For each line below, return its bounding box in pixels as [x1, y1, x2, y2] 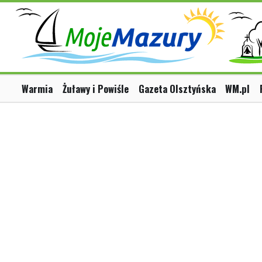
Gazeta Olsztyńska [138, 81, 216, 96]
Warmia [22, 81, 53, 96]
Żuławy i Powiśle [62, 81, 129, 96]
